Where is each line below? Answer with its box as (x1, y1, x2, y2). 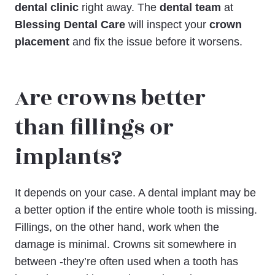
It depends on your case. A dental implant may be (15, 186, 256, 199)
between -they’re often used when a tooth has (15, 255, 238, 268)
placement (15, 35, 69, 48)
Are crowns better (15, 82, 206, 115)
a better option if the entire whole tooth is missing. (15, 203, 257, 216)
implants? (15, 141, 122, 174)
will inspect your (125, 18, 209, 31)
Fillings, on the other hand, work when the (15, 220, 219, 233)
